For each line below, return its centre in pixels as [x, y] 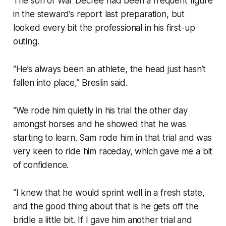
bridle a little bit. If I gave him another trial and [102, 220]
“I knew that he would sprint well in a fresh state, [109, 192]
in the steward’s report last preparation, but [99, 14]
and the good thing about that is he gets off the [106, 206]
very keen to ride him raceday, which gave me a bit [113, 151]
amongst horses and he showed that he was [99, 124]
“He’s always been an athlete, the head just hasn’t [109, 69]
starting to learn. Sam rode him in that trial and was [112, 137]
